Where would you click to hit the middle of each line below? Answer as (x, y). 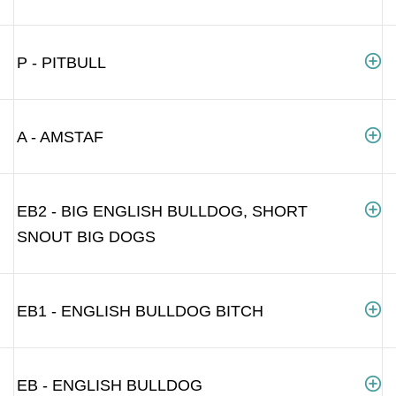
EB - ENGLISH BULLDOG (110, 385)
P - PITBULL (61, 62)
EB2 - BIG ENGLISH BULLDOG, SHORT (162, 211)
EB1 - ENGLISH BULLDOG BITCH (140, 311)
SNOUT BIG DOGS (86, 236)
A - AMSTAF (60, 137)
